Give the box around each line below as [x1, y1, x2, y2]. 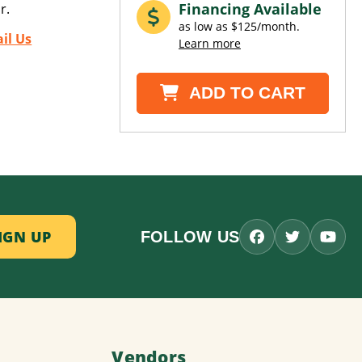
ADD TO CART [185, 83, 306, 103]
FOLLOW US [140, 227, 239, 246]
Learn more [179, 36, 241, 52]
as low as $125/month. [179, 19, 300, 35]
